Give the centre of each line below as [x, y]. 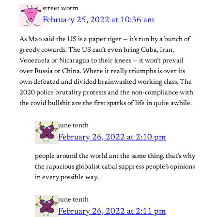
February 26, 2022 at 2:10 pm [112, 137]
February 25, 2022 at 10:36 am [98, 21]
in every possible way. [67, 178]
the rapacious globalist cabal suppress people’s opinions [115, 167]
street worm [61, 9]
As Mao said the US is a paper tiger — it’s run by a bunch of [105, 39]
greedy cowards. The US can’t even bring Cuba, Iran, [97, 50]
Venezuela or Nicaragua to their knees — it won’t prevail [101, 61]
